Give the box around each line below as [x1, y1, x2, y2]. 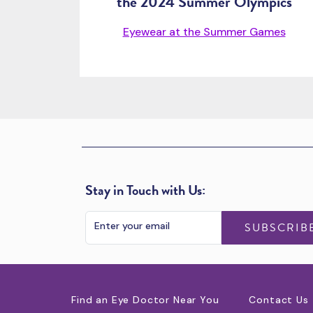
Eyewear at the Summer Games [122, 24, 286, 39]
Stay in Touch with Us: [85, 180, 205, 201]
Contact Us [249, 293, 309, 306]
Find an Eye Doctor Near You [71, 293, 219, 306]
